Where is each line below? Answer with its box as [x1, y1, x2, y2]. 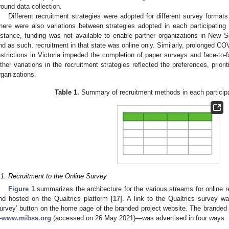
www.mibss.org [2, 214, 51, 222]
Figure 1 [8, 185, 35, 193]
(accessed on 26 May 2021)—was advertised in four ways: [51, 214, 226, 222]
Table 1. [54, 88, 79, 97]
